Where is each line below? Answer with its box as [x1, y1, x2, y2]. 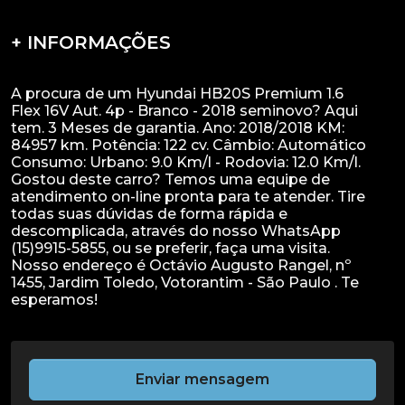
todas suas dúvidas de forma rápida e [11, 205, 287, 222]
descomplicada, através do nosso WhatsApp [11, 222, 341, 240]
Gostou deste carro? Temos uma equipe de [11, 171, 330, 188]
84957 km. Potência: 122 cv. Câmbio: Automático [11, 137, 366, 154]
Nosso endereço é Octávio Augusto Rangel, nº [11, 257, 351, 274]
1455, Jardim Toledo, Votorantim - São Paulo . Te [11, 274, 359, 291]
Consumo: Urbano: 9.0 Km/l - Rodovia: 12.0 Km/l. [11, 154, 361, 171]
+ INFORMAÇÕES [11, 32, 171, 53]
